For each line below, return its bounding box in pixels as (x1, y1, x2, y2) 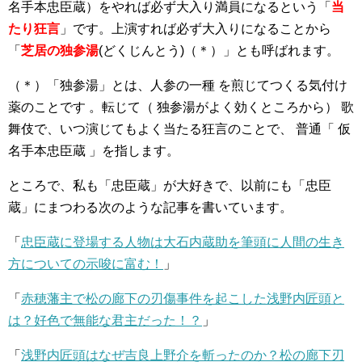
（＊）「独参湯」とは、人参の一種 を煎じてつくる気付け (8, 78, 347, 92)
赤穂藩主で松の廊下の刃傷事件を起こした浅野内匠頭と (21, 292, 344, 305)
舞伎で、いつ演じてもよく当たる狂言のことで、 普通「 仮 (8, 122, 351, 136)
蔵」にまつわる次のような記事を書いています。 (8, 200, 293, 214)
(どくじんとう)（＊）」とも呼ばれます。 (99, 44, 339, 57)
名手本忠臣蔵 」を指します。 (8, 144, 179, 158)
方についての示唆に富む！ (8, 257, 163, 271)
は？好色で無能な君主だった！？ (8, 314, 202, 327)
